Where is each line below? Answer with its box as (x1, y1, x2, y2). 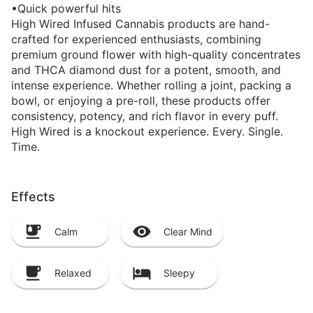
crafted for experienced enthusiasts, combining (11, 32, 261, 46)
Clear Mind (163, 225, 212, 238)
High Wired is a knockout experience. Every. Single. (11, 124, 283, 138)
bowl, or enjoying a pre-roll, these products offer (11, 94, 270, 108)
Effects (11, 189, 55, 204)
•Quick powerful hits (11, 1, 121, 15)
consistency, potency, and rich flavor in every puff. (11, 109, 278, 123)
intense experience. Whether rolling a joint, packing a (11, 78, 291, 92)
